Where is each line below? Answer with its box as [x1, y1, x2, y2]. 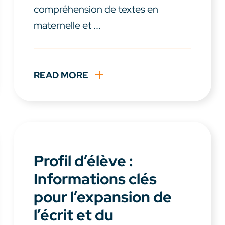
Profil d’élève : [33, 151, 133, 171]
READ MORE [33, 69, 88, 81]
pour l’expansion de [33, 187, 172, 207]
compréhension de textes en [33, 3, 158, 16]
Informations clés [33, 169, 157, 189]
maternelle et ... [33, 19, 101, 32]
